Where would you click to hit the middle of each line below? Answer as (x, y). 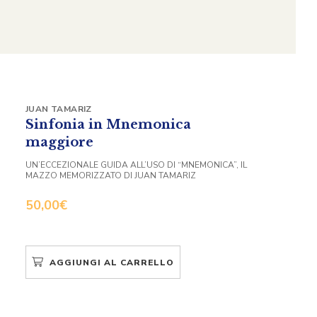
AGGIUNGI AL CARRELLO (112, 262)
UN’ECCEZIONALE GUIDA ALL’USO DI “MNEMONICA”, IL (136, 165)
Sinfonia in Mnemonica (108, 124)
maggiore (59, 142)
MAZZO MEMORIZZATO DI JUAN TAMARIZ (111, 175)
